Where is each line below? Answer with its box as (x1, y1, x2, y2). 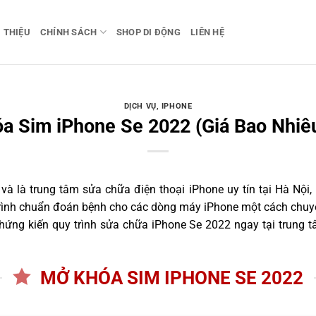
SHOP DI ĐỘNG (116, 26, 181, 37)
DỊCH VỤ (123, 102, 157, 111)
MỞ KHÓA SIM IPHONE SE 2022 (39, 267, 303, 289)
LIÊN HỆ (190, 26, 224, 37)
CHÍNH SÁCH (39, 26, 97, 37)
